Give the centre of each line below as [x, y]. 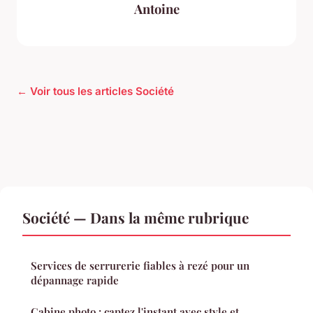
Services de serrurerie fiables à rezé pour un [140, 265]
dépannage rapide [75, 280]
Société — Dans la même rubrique [136, 217]
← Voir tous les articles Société [95, 91]
